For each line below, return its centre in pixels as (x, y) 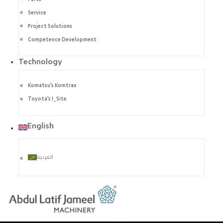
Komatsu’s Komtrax (52, 86)
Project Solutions (50, 27)
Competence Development (62, 40)
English (40, 127)
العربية (45, 157)
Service (37, 13)
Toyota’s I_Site (48, 100)
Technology (40, 63)
